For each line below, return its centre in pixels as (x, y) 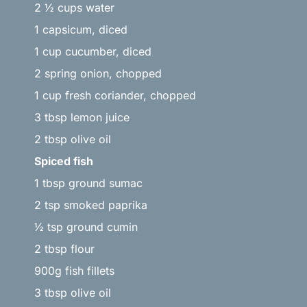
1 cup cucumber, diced (93, 51)
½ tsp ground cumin (86, 226)
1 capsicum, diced (81, 29)
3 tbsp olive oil (73, 292)
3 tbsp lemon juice (82, 117)
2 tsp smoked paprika (91, 205)
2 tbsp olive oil (73, 139)
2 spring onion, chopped (98, 73)
